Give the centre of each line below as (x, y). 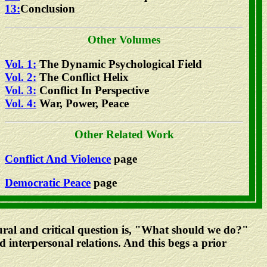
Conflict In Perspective (93, 90)
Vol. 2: (21, 77)
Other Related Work (124, 134)
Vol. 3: (21, 90)
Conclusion (48, 9)
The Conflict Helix (83, 77)
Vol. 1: (21, 64)
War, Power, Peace (83, 103)
